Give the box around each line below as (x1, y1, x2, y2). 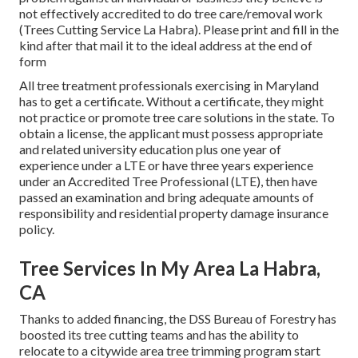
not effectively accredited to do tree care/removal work (19, 5, 323, 21)
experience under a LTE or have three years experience (19, 157, 313, 173)
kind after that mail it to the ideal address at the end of (19, 37, 312, 53)
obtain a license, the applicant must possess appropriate (19, 125, 323, 141)
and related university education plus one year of (19, 141, 281, 157)
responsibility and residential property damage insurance (19, 205, 328, 221)
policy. (19, 221, 54, 237)
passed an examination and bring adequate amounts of (19, 189, 314, 205)
